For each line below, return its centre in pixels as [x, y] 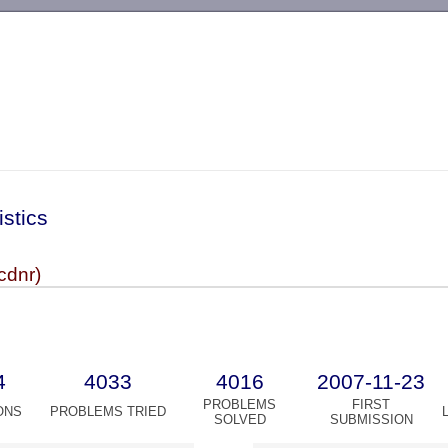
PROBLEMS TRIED [107, 412]
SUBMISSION [371, 420]
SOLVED [239, 420]
